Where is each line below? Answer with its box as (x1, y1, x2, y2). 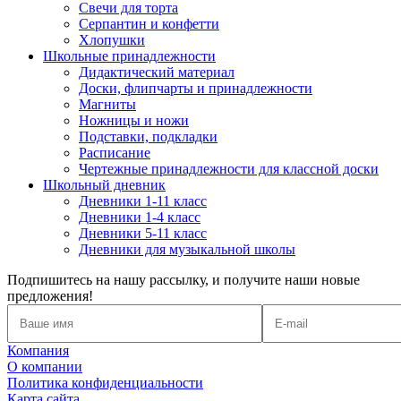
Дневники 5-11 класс (79, 226, 207, 242)
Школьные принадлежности (43, 48, 216, 64)
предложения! (7, 288, 93, 304)
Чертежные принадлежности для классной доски (79, 161, 379, 177)
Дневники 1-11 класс (79, 193, 207, 209)
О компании (7, 359, 82, 375)
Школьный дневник (43, 177, 166, 193)
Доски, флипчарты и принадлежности (79, 81, 312, 97)
